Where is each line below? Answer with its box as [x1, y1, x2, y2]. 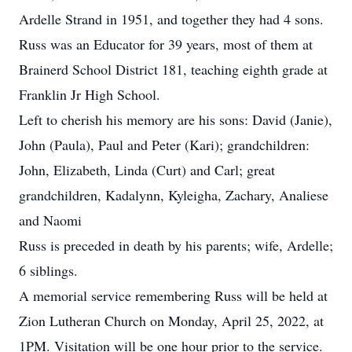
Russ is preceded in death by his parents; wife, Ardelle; [19, 236, 333, 255]
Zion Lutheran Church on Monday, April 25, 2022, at [19, 311, 324, 330]
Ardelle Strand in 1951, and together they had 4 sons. [19, 9, 324, 28]
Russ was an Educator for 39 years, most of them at [19, 35, 313, 53]
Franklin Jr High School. [19, 85, 160, 104]
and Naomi [19, 211, 82, 229]
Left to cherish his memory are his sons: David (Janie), [19, 110, 332, 129]
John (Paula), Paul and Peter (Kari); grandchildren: [19, 135, 310, 154]
